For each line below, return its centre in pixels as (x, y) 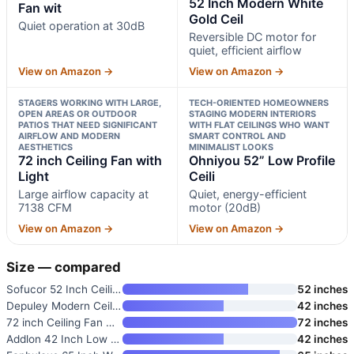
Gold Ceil (216, 19)
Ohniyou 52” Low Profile (262, 160)
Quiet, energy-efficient (247, 194)
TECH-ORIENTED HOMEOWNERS (258, 102)
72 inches (322, 322)
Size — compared (64, 267)
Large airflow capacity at (83, 194)
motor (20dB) (224, 207)
